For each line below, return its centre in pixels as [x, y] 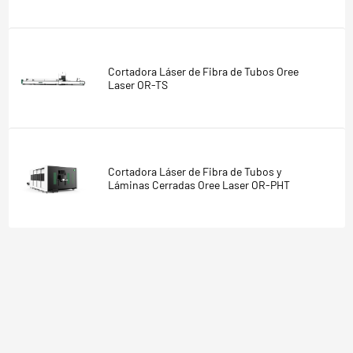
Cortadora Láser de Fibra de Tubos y [194, 171]
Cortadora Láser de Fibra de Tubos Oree [203, 71]
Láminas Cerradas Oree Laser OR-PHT [199, 184]
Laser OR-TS [137, 84]
